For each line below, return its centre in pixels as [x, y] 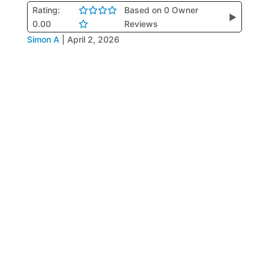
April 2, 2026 [93, 39]
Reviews [141, 24]
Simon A [43, 39]
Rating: [46, 10]
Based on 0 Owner [162, 10]
